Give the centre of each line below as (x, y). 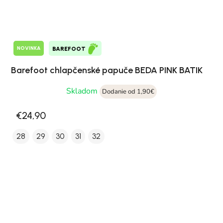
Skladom (83, 91)
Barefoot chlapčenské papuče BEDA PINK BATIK (107, 70)
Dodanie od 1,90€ (128, 91)
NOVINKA (29, 48)
